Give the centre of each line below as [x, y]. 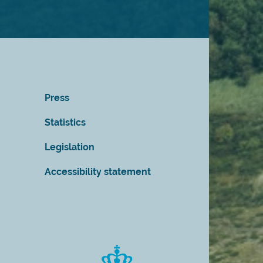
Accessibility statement [98, 172]
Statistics [65, 122]
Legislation [70, 147]
